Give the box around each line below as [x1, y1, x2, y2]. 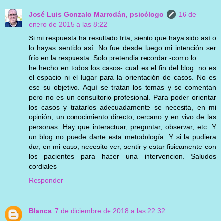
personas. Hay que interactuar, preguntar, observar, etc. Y [29, 122, 216, 131]
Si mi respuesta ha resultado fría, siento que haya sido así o [29, 34, 216, 42]
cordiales [29, 162, 57, 170]
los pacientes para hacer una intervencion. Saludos [29, 152, 216, 160]
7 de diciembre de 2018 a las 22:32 [55, 206, 165, 215]
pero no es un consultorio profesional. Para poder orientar [29, 93, 216, 101]
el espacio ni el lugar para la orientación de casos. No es [29, 73, 216, 81]
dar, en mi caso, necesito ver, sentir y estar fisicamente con [29, 142, 216, 150]
